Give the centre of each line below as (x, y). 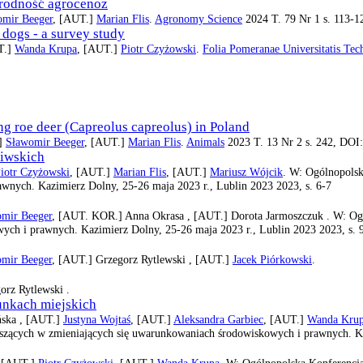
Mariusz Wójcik (246, 171)
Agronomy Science (199, 19)
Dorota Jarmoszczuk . (282, 215)
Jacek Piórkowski (272, 259)
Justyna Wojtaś (97, 319)
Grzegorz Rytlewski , (145, 259)
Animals (205, 141)
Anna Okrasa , (159, 215)
